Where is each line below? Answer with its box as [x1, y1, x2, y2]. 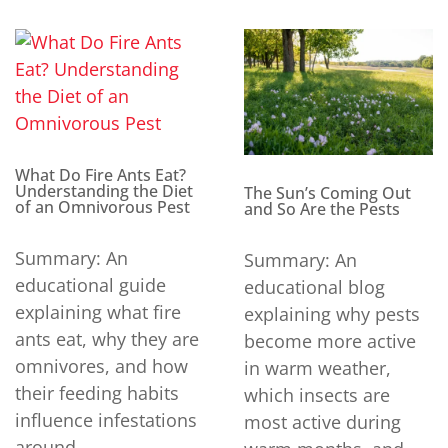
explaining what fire [15, 300, 181, 325]
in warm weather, [244, 355, 391, 380]
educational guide [15, 273, 166, 298]
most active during [244, 409, 401, 434]
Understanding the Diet [15, 180, 193, 203]
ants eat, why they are [15, 327, 199, 352]
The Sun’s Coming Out [244, 181, 411, 204]
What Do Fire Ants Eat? [15, 164, 186, 187]
